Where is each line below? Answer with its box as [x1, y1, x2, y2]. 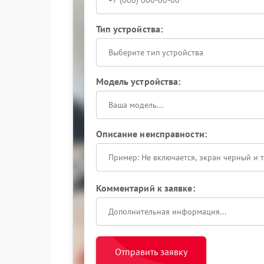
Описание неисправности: [95, 128, 207, 140]
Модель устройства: [95, 75, 181, 87]
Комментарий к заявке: [95, 182, 195, 194]
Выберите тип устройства [108, 47, 203, 58]
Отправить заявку [114, 246, 187, 258]
